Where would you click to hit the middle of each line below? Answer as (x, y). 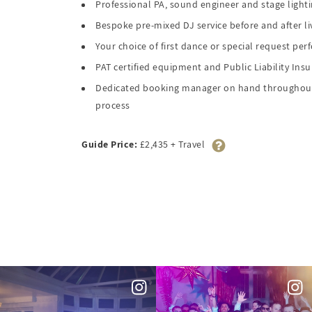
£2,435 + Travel (171, 144)
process (113, 106)
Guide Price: (109, 144)
